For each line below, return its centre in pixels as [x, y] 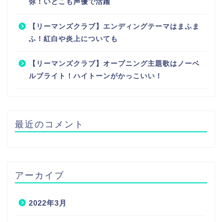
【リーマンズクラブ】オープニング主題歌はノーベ [114, 64]
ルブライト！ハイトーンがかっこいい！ [96, 76]
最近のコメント [50, 124]
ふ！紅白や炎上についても [73, 39]
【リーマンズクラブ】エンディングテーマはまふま [114, 27]
